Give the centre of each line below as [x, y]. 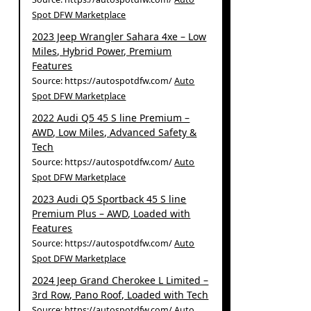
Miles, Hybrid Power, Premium [102, 51]
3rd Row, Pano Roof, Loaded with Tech [120, 294]
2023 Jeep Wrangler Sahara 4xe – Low [119, 36]
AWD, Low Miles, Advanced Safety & [115, 132]
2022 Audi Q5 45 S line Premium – [111, 117]
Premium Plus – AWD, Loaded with [111, 213]
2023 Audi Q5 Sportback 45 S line [109, 199]
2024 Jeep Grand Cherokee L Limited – [120, 280]
